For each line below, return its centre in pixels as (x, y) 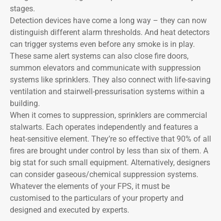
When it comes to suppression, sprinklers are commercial (109, 115)
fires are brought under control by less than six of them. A (109, 151)
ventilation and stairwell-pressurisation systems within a (107, 92)
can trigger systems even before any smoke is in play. (102, 44)
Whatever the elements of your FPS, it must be (90, 186)
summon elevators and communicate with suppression (105, 68)
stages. (22, 9)
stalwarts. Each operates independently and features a (104, 127)
